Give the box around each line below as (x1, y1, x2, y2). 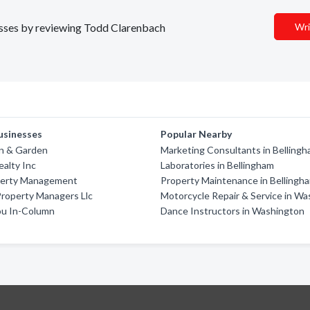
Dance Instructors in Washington (161, 205, 305, 217)
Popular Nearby (161, 128, 232, 140)
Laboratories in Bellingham (161, 159, 275, 171)
